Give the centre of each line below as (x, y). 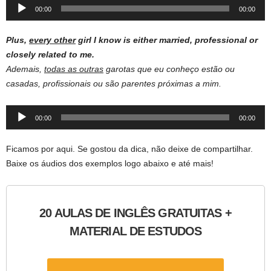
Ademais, (25, 69)
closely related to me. (50, 55)
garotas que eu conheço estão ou (169, 69)
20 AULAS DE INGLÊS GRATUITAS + (135, 213)
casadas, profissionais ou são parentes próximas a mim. (114, 84)
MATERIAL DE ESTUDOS (135, 231)
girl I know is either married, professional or (167, 40)
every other (52, 40)
